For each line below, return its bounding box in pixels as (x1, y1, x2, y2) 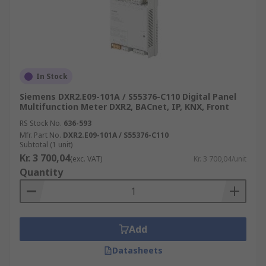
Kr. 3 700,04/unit (194, 154, 246, 164)
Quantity (20, 166, 63, 179)
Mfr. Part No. (20, 130, 61, 140)
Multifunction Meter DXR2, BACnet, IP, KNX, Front (20, 101, 229, 112)
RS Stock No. (20, 118, 62, 128)
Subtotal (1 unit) (20, 140, 72, 150)
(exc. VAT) (70, 154, 102, 164)
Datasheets (112, 245, 163, 256)
